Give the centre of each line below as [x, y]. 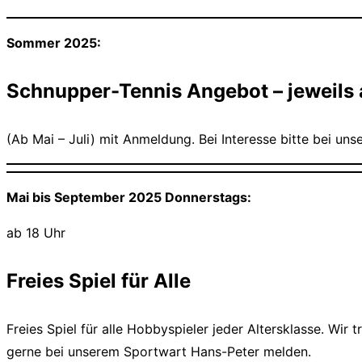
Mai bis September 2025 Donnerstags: [129, 198]
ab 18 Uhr [36, 233]
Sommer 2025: [54, 43]
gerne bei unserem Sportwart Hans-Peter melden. [159, 352]
